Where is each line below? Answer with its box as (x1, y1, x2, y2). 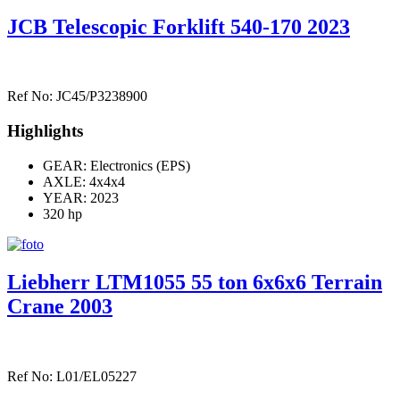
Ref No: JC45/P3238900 (7, 88, 147, 104)
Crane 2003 (7, 294, 112, 318)
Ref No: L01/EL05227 (7, 368, 137, 384)
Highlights (7, 121, 83, 141)
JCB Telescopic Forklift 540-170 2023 (7, 14, 350, 38)
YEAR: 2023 (43, 189, 119, 205)
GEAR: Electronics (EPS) (43, 157, 190, 173)
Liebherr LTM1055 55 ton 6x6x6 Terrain (7, 270, 382, 294)
